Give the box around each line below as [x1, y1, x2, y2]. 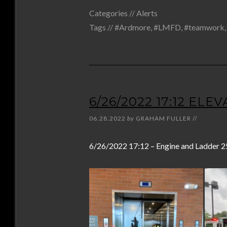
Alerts [136, 8, 158, 18]
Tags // [89, 22, 115, 32]
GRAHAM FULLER [136, 115, 191, 122]
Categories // [89, 8, 136, 18]
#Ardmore [115, 22, 150, 32]
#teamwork [184, 22, 224, 32]
